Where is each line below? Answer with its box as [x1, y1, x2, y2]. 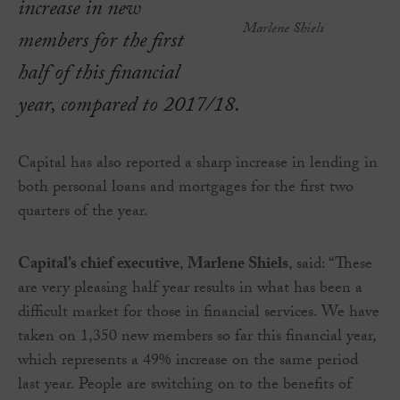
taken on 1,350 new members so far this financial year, [18, 324, 376, 353]
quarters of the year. [18, 199, 148, 228]
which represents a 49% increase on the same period [18, 348, 358, 377]
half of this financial [18, 57, 179, 95]
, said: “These [288, 252, 372, 280]
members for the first [18, 25, 184, 62]
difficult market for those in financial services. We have [18, 300, 379, 329]
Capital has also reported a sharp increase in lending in [18, 151, 378, 179]
